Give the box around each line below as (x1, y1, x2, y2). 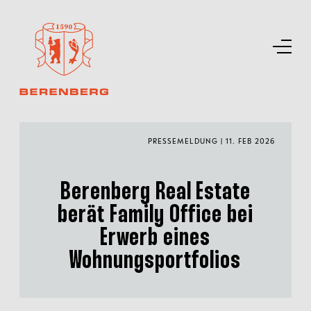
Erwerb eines (100, 227, 211, 250)
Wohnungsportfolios (69, 250, 242, 273)
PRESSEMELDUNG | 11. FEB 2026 (147, 137, 275, 145)
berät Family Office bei (57, 204, 253, 227)
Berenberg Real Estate (60, 181, 251, 204)
